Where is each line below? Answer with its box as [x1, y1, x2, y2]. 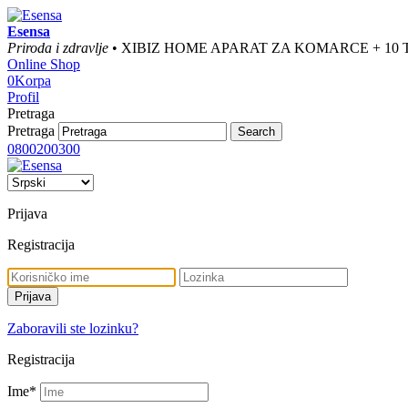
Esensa [7, 24, 50, 39]
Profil [7, 89, 39, 105]
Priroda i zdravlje [7, 40, 108, 56]
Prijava [7, 206, 47, 221]
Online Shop [7, 56, 80, 72]
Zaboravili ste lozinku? [7, 321, 138, 336]
